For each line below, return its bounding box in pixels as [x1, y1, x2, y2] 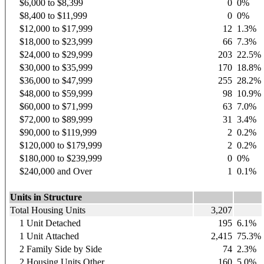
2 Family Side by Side [10, 243, 102, 254]
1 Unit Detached [10, 217, 81, 228]
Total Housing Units [10, 204, 85, 215]
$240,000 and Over [10, 166, 92, 176]
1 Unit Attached [10, 230, 79, 241]
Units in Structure [10, 192, 82, 202]
